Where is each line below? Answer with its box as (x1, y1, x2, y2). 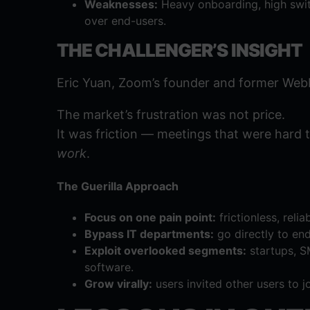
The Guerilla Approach (57, 179, 179, 194)
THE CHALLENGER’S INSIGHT (57, 39, 303, 61)
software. (84, 260, 134, 275)
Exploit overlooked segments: (84, 244, 246, 258)
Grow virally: (84, 277, 152, 291)
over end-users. (84, 13, 166, 28)
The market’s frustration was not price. (57, 107, 285, 122)
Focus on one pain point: (84, 210, 216, 225)
